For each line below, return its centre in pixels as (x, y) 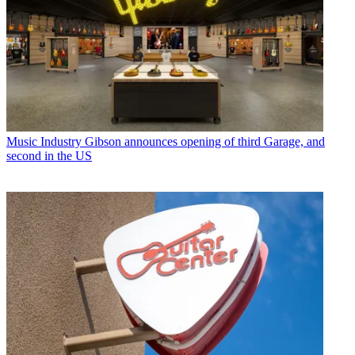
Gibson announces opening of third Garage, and (205, 141)
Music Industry (44, 141)
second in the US (49, 155)
